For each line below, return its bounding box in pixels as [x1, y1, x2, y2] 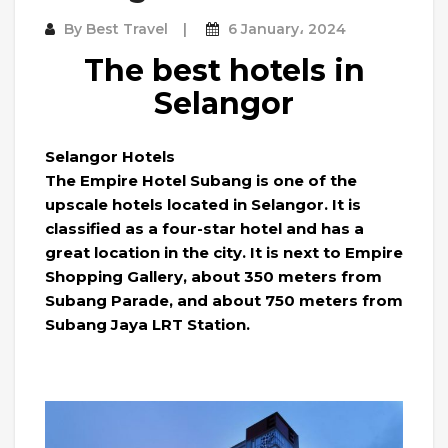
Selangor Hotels [45, 147, 175, 167]
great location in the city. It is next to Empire [45, 243, 403, 263]
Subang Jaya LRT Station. [45, 315, 250, 335]
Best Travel [86, 20, 168, 39]
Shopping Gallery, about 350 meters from [45, 267, 382, 287]
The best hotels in [83, 52, 365, 90]
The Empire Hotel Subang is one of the [45, 171, 357, 191]
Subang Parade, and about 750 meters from [45, 291, 403, 311]
